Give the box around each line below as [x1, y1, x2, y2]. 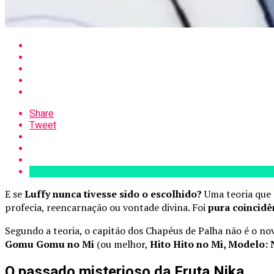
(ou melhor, [94, 237, 150, 251]
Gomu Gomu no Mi [5, 237, 94, 251]
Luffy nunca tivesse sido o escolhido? [24, 187, 202, 201]
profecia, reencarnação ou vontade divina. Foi [5, 200, 208, 214]
